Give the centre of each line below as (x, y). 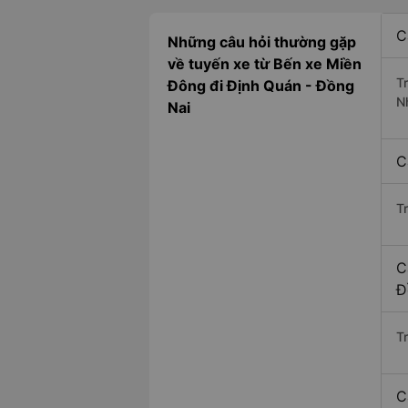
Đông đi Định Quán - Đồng (261, 86)
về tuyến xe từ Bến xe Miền (265, 64)
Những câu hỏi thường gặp (262, 42)
